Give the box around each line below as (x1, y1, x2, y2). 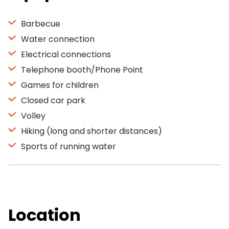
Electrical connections (19, 49, 111, 60)
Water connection (19, 33, 95, 45)
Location (8, 203, 81, 226)
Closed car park (19, 95, 85, 106)
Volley (19, 110, 45, 122)
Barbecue (19, 18, 60, 30)
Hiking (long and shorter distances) (19, 125, 162, 137)
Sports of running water (19, 141, 116, 152)
